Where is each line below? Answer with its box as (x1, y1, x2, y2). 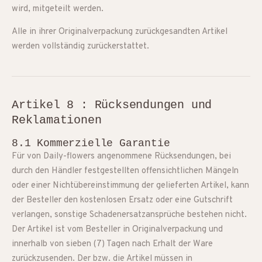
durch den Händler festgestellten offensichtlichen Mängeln (12, 166, 239, 177)
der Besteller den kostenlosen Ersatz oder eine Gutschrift (12, 195, 233, 206)
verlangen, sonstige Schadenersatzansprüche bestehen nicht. (12, 209, 247, 220)
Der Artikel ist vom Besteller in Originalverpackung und (12, 224, 223, 235)
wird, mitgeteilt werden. (12, 4, 104, 15)
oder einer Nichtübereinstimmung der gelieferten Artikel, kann (12, 180, 249, 191)
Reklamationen (12, 113, 102, 127)
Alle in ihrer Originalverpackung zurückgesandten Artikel (12, 26, 227, 37)
